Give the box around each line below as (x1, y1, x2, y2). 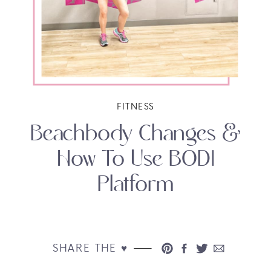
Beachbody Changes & (30, 121, 241, 148)
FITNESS (117, 99, 154, 112)
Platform (97, 172, 174, 198)
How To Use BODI (56, 146, 215, 173)
